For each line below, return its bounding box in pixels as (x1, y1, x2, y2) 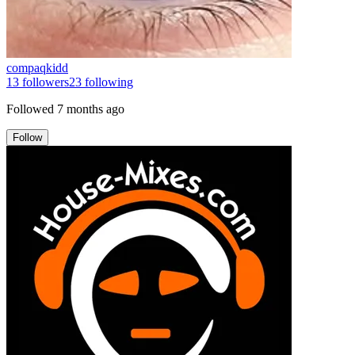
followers (19, 74, 69, 89)
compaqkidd (6, 60, 68, 74)
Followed (6, 101, 54, 116)
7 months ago (57, 101, 124, 116)
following (82, 74, 133, 89)
